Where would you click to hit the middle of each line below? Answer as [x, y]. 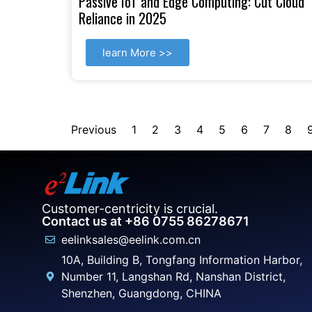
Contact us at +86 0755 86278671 [146, 221]
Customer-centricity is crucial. [130, 208]
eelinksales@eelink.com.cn [131, 239]
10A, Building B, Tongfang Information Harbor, [181, 259]
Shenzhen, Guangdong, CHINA [141, 293]
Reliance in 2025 [123, 18]
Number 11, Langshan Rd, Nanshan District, [173, 276]
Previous [94, 129]
